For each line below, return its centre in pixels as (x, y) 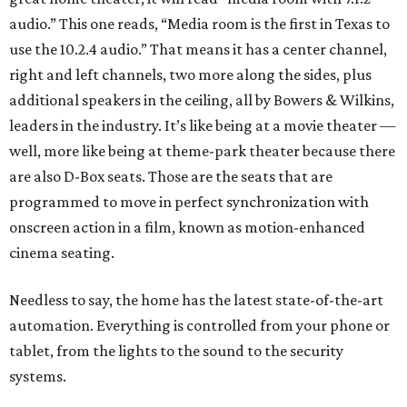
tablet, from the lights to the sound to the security (176, 351)
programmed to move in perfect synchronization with (189, 202)
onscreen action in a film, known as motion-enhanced (187, 228)
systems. (38, 377)
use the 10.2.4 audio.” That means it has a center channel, (198, 50)
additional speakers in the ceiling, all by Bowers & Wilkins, (202, 100)
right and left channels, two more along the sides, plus (190, 75)
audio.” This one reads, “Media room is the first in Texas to (199, 24)
